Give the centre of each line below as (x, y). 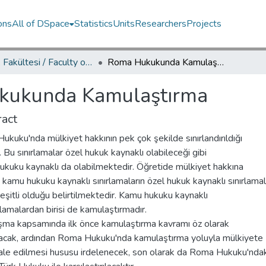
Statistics (94, 24)
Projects (204, 24)
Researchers (161, 24)
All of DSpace (41, 24)
